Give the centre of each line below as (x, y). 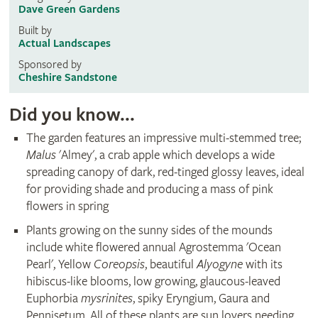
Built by (35, 31)
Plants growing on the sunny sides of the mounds (149, 231)
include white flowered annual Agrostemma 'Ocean (153, 248)
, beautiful (170, 265)
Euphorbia (53, 299)
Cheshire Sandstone (67, 78)
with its (262, 265)
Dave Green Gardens (69, 10)
